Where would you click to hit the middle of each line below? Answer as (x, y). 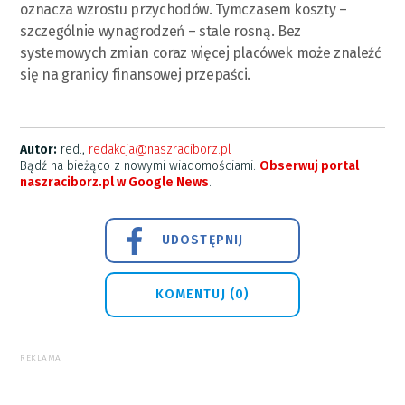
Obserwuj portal (310, 165)
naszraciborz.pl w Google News (115, 182)
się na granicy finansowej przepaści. (135, 74)
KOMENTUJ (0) (202, 294)
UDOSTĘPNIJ (202, 240)
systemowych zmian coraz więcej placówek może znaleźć (201, 52)
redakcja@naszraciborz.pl (160, 149)
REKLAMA (41, 358)
